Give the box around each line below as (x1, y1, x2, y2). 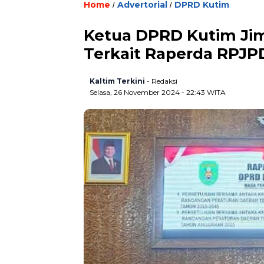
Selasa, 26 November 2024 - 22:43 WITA (90, 87, 226, 97)
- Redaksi (147, 76, 177, 85)
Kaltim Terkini (90, 76, 145, 85)
